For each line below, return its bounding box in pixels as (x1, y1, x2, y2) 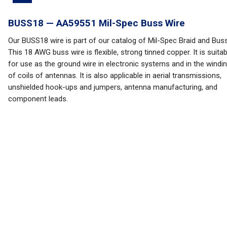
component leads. (8, 94, 68, 103)
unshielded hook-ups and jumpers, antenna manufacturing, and (8, 83, 217, 92)
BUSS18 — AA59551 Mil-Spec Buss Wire (8, 17, 185, 29)
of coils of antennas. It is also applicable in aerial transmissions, (8, 71, 221, 80)
